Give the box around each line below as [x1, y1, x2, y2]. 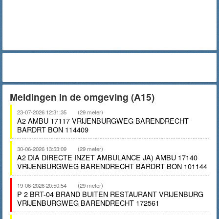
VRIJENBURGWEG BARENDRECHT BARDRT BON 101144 [17, 161, 207, 171]
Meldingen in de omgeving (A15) [10, 90, 154, 104]
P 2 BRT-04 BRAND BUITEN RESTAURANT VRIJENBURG [17, 189, 203, 199]
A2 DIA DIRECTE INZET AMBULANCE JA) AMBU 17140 [17, 152, 197, 162]
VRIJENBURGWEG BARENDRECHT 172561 [17, 197, 159, 208]
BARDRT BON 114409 [17, 124, 88, 134]
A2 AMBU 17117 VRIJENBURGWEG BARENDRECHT [17, 115, 189, 126]
